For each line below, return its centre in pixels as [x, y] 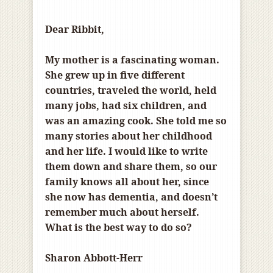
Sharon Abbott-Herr [94, 258]
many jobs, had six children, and [126, 106]
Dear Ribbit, [75, 30]
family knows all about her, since [127, 182]
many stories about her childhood [129, 136]
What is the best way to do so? [119, 228]
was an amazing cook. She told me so [136, 121]
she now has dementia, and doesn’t [131, 197]
